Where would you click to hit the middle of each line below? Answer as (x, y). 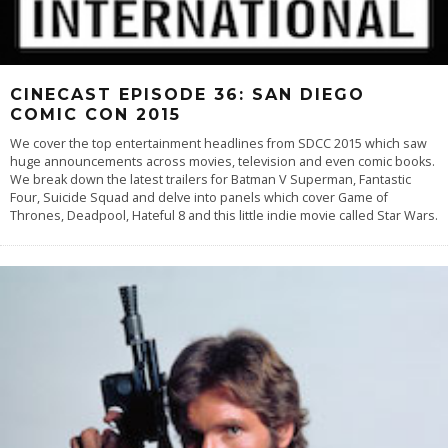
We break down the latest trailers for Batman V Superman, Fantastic (210, 179)
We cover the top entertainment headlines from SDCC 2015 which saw (218, 143)
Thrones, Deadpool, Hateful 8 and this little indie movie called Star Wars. (224, 215)
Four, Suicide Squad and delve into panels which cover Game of (199, 197)
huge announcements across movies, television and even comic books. (222, 161)
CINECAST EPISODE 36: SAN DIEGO (187, 94)
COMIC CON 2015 (95, 114)
